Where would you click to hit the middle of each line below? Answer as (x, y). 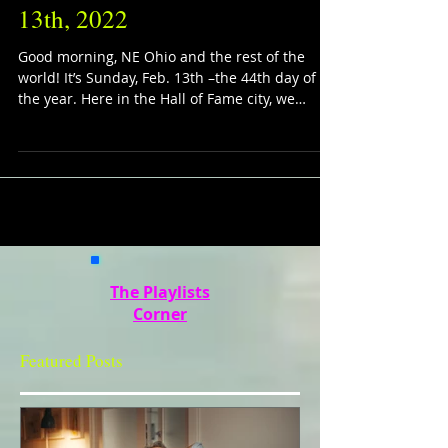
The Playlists (160, 292)
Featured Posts (71, 360)
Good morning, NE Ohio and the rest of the (161, 56)
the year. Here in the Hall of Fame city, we (156, 98)
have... (40, 119)
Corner (160, 314)
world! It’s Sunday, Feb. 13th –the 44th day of (167, 77)
